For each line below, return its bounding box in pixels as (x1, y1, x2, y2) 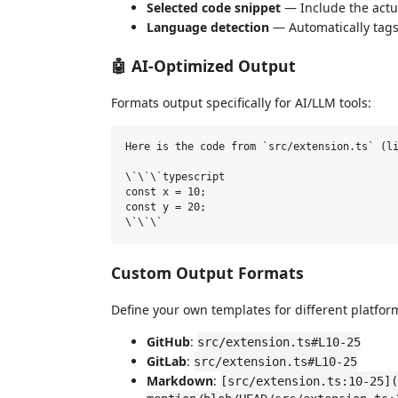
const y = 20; (125, 201, 206, 213)
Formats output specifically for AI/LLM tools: (111, 94, 371, 111)
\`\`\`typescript (125, 171, 225, 183)
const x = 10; (125, 186, 206, 198)
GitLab (147, 353, 187, 370)
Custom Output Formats (111, 261, 304, 283)
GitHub (147, 333, 190, 350)
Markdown (147, 372, 213, 389)
